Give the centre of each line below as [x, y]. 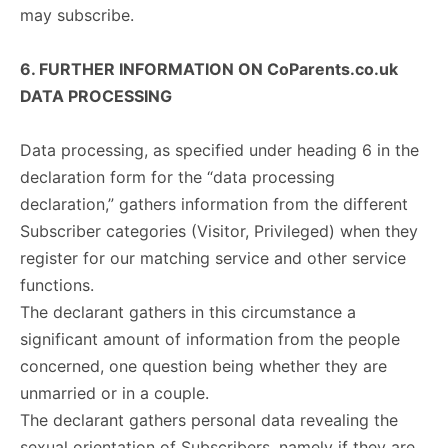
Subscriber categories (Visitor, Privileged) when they [219, 231]
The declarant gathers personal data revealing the [209, 420]
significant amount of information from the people [210, 339]
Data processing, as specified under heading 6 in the [219, 150]
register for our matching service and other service [213, 258]
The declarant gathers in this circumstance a [188, 312]
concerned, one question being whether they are [203, 366]
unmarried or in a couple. [114, 393]
